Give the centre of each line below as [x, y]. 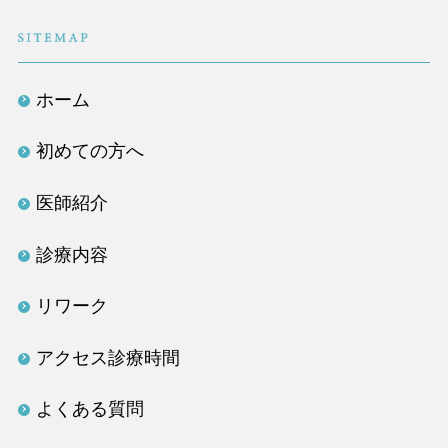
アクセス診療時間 [107, 357]
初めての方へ [89, 151]
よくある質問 [89, 409]
